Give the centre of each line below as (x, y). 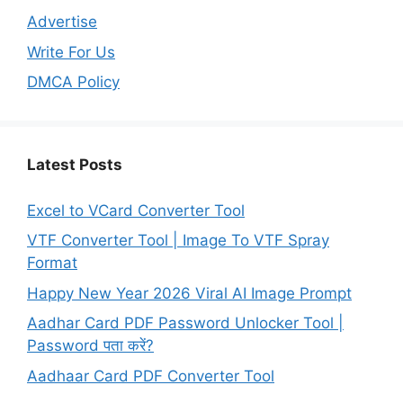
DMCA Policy (73, 82)
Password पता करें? (90, 346)
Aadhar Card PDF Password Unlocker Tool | (185, 323)
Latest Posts (75, 165)
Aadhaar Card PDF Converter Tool (151, 376)
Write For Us (71, 52)
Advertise (62, 22)
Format (52, 263)
